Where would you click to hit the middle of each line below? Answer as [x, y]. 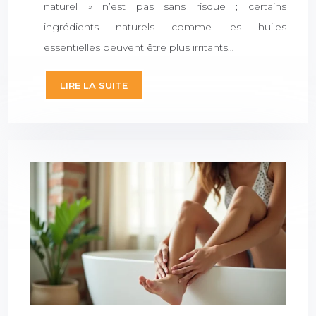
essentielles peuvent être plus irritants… [139, 48]
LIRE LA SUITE [94, 86]
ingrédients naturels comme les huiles [165, 27]
